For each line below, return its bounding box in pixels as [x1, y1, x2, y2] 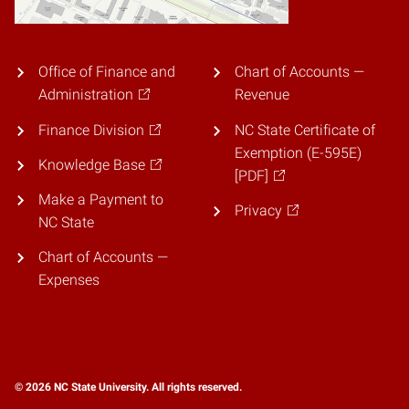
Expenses [38, 271, 100, 289]
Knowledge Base [37, 155, 145, 173]
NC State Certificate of [234, 121, 375, 139]
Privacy [234, 201, 282, 219]
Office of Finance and [37, 63, 175, 81]
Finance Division [37, 121, 144, 139]
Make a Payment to [37, 190, 163, 208]
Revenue [235, 86, 289, 104]
